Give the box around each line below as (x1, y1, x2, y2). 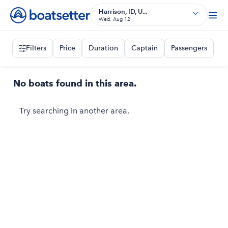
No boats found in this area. (13, 78, 136, 89)
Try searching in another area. (19, 106, 129, 116)
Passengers (171, 44, 207, 52)
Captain (131, 44, 158, 52)
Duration (89, 44, 118, 52)
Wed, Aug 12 (98, 16, 130, 22)
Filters (26, 44, 46, 52)
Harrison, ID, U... (98, 7, 147, 15)
